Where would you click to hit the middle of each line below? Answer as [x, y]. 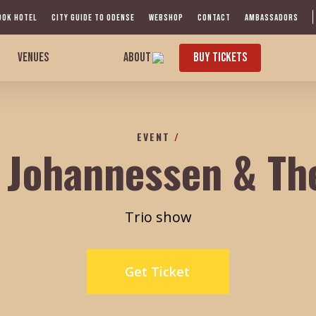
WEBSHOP [166, 18]
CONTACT [214, 18]
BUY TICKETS [220, 57]
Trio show [158, 217]
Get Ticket [157, 271]
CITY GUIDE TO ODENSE [93, 18]
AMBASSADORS [272, 18]
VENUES [34, 57]
